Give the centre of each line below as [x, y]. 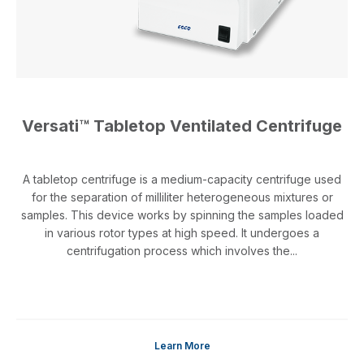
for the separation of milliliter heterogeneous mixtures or [182, 197]
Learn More [182, 346]
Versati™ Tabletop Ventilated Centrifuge [182, 126]
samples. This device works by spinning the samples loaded [182, 215]
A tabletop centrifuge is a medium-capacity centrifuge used [182, 180]
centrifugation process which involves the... [182, 251]
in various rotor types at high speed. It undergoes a [182, 233]
